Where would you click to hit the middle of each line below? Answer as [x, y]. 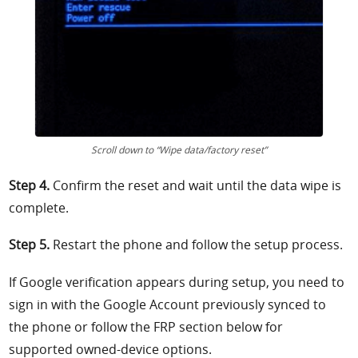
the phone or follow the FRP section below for [146, 327]
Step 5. [30, 245]
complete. [39, 207]
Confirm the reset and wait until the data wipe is [196, 185]
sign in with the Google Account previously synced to [168, 305]
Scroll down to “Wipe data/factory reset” [179, 149]
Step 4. [30, 185]
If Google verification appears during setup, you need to [177, 282]
